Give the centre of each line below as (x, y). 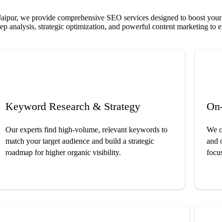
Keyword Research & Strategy (73, 107)
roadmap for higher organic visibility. (63, 153)
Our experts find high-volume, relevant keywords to (86, 130)
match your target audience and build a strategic (80, 141)
